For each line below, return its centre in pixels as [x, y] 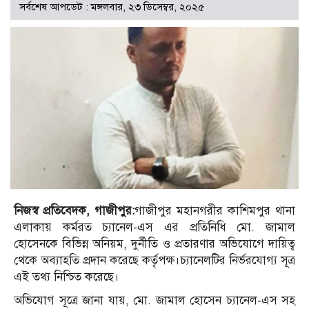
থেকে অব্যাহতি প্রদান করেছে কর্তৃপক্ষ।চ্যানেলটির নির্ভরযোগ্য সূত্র [154, 260]
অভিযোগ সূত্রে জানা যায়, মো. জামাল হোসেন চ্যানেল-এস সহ [154, 300]
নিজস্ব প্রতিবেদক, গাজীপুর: [74, 210]
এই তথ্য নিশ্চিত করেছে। [67, 277]
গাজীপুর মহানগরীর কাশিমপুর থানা [215, 210]
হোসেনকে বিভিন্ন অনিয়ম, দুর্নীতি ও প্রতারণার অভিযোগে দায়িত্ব [154, 243]
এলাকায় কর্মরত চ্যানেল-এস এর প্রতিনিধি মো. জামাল [154, 227]
